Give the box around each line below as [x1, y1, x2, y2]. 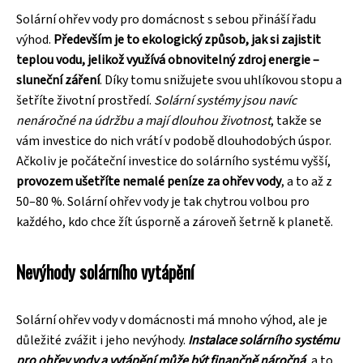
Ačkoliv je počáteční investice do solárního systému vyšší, [16, 152, 331, 170]
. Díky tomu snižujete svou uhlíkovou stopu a [100, 70, 342, 89]
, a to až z [281, 172, 332, 190]
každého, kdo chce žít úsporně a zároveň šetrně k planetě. [16, 212, 333, 231]
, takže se [271, 111, 322, 130]
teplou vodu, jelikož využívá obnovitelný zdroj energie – [16, 50, 319, 69]
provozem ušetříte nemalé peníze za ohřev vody [16, 172, 281, 190]
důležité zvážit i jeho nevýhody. [16, 331, 188, 349]
